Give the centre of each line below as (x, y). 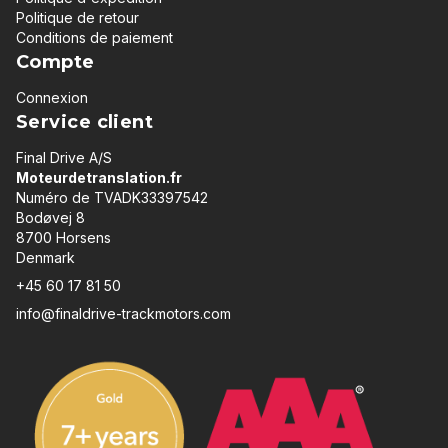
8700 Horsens (63, 238)
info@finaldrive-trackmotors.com (123, 314)
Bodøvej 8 (50, 218)
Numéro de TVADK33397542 (112, 198)
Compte (55, 62)
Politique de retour (77, 18)
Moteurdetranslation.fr (99, 178)
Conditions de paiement (94, 38)
